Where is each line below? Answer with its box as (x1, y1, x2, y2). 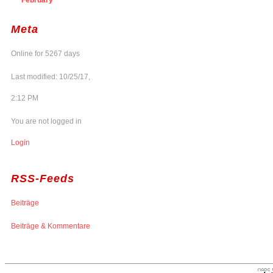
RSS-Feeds (11, 172, 74, 185)
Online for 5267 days (11, 49, 80, 58)
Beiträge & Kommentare (11, 221, 90, 230)
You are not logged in (11, 116, 82, 126)
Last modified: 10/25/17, (11, 72, 90, 81)
